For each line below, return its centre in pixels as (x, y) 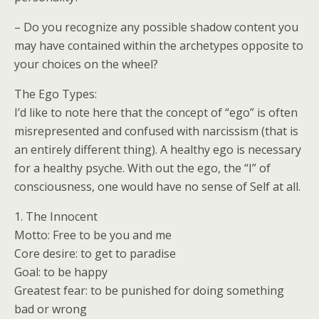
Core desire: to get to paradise (95, 253)
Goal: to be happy (61, 272)
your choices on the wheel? (86, 64)
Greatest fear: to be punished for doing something (149, 291)
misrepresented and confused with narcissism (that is (156, 131)
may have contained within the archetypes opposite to (159, 46)
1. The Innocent (56, 216)
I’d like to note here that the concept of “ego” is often (156, 113)
